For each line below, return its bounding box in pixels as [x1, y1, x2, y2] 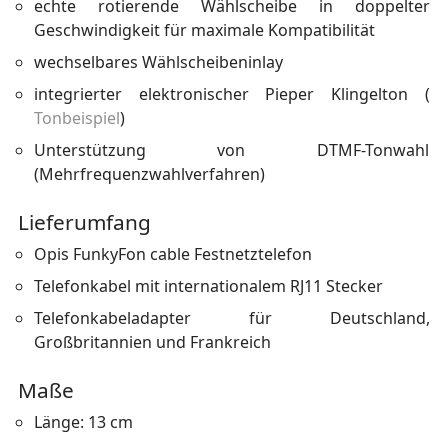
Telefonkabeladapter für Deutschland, [33, 306, 430, 329]
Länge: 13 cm [33, 410, 133, 433]
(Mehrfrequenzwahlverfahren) [33, 162, 265, 185]
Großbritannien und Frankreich [33, 330, 271, 353]
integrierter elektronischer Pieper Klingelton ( [33, 82, 430, 105]
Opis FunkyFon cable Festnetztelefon [33, 242, 312, 265]
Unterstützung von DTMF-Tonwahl [33, 138, 430, 161]
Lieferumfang [17, 207, 151, 236]
